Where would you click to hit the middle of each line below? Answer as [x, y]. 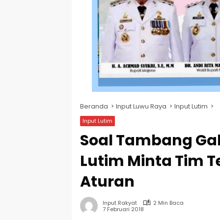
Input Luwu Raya [141, 106]
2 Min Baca [168, 203]
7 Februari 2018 [123, 209]
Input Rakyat [120, 203]
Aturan [107, 181]
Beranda [94, 106]
